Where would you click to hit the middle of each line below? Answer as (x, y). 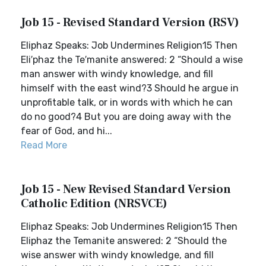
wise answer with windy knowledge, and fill (117, 255)
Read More (44, 145)
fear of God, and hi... (66, 131)
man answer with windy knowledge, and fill (117, 74)
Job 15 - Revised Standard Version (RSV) (130, 23)
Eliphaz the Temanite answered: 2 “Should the (124, 241)
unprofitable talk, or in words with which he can (127, 102)
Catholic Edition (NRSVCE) (94, 204)
